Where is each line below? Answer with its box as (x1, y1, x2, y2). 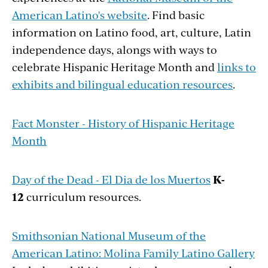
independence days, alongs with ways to (12, 41, 217, 57)
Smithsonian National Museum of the (12, 227, 206, 243)
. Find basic (147, 7, 205, 22)
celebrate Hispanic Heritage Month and (12, 59, 217, 74)
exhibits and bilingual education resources (12, 76, 233, 92)
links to (217, 59, 256, 74)
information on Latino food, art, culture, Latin (12, 24, 251, 39)
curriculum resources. (26, 188, 141, 204)
